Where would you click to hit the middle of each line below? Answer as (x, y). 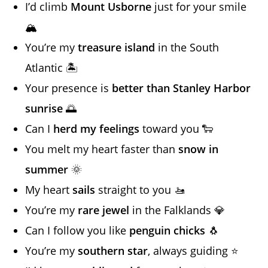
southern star (113, 251)
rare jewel (104, 210)
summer (47, 170)
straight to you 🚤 (140, 190)
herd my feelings (97, 129)
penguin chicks (167, 231)
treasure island (117, 48)
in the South (187, 48)
